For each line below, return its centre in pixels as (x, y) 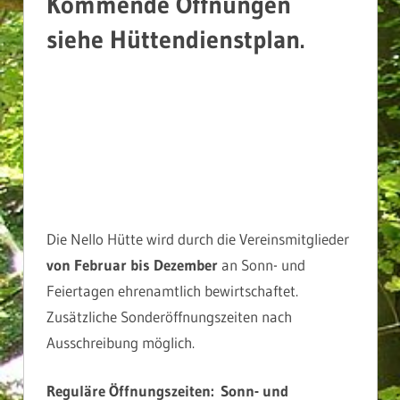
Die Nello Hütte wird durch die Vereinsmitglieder (198, 238)
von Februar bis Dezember (132, 264)
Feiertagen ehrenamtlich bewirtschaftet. (172, 290)
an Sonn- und (262, 264)
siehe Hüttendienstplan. (175, 39)
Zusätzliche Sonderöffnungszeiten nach (169, 316)
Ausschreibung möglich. (121, 342)
